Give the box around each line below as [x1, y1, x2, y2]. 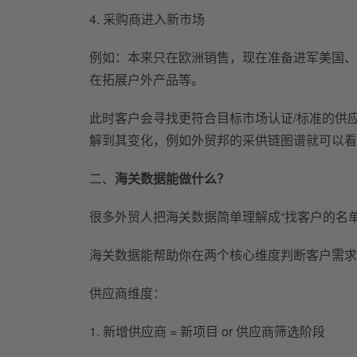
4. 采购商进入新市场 [89, 9, 205, 28]
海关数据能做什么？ [115, 168, 229, 187]
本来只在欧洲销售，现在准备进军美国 [127, 47, 344, 66]
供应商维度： [89, 283, 166, 302]
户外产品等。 [127, 69, 204, 88]
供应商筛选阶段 [236, 321, 325, 340]
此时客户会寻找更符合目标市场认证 [89, 108, 293, 127]
